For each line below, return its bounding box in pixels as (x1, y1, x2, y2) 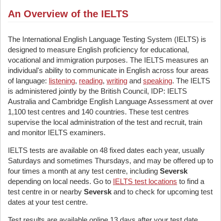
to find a (177, 177, 204, 185)
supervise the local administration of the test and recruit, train (8, 118, 202, 126)
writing (107, 76, 127, 85)
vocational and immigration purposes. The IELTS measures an (8, 56, 208, 64)
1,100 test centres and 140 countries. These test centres (8, 108, 189, 116)
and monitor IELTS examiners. (8, 128, 106, 137)
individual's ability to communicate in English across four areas (8, 66, 209, 74)
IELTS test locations (113, 177, 177, 185)
